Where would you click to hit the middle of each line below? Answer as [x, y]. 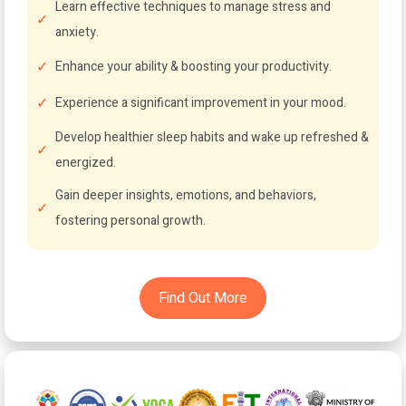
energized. [86, 163]
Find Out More [203, 298]
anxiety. [77, 32]
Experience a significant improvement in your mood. [201, 103]
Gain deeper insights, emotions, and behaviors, [186, 195]
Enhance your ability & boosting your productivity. [193, 67]
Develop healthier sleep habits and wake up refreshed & [212, 137]
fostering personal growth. [130, 221]
